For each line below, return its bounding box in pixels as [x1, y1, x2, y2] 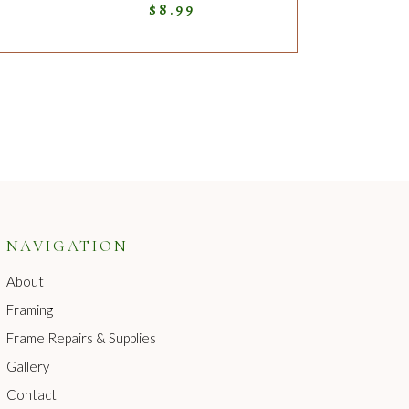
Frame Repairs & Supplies [5, 330, 156, 347]
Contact [5, 386, 57, 404]
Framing [5, 301, 53, 319]
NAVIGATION [5, 236, 129, 257]
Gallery [5, 358, 49, 375]
